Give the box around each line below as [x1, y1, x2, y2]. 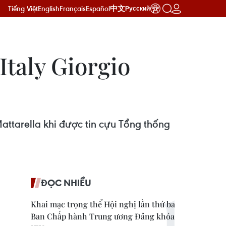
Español [86, 4, 110, 13]
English [38, 4, 60, 13]
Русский [125, 5, 150, 12]
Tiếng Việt [8, 4, 38, 13]
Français [60, 4, 86, 13]
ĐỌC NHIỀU [41, 177, 91, 189]
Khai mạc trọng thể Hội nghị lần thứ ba [31, 199, 175, 209]
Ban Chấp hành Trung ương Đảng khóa [31, 211, 175, 221]
